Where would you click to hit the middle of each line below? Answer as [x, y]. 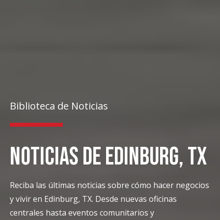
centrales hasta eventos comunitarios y [82, 212]
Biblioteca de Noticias [59, 106]
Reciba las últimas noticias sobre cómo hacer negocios [110, 185]
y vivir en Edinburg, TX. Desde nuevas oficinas [93, 199]
